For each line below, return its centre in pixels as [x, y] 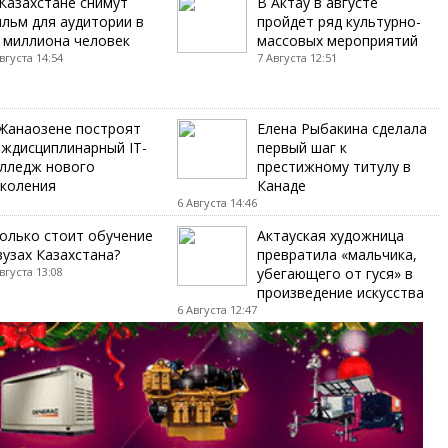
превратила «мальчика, [336, 254]
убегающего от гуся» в [334, 273]
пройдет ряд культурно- [338, 21]
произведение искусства [340, 292]
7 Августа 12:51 [296, 57]
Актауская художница [330, 235]
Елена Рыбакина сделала [341, 128]
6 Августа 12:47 [216, 309]
